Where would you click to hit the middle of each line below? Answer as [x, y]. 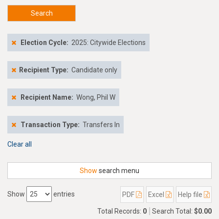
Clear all [20, 144]
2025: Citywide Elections [109, 43]
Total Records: [120, 211]
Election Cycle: [44, 43]
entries [63, 194]
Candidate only [94, 70]
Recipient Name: [48, 97]
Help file [191, 195]
